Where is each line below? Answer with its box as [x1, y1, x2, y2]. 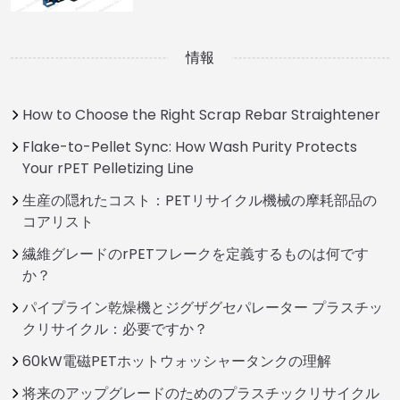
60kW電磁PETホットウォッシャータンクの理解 [22, 350, 331, 371]
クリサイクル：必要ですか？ [22, 318, 208, 339]
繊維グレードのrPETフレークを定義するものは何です [22, 243, 369, 264]
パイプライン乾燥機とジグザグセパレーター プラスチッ [22, 296, 383, 318]
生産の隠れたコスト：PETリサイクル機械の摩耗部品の [22, 189, 377, 211]
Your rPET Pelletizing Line [22, 157, 194, 179]
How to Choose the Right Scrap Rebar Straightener [22, 104, 380, 125]
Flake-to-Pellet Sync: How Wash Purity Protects [22, 136, 357, 157]
